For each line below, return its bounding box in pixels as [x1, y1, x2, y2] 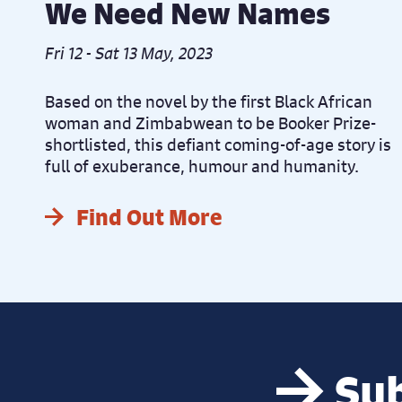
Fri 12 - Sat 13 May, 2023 [45, 42, 213, 65]
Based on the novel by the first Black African [45, 91, 372, 113]
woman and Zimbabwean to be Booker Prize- [45, 112, 376, 135]
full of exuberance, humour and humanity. [45, 155, 359, 178]
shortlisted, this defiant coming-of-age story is [45, 134, 391, 156]
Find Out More [76, 203, 223, 232]
